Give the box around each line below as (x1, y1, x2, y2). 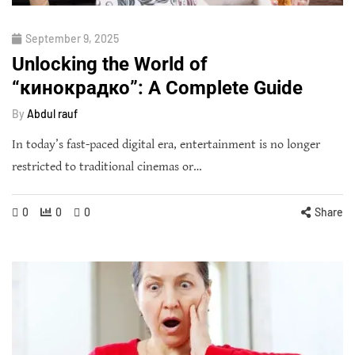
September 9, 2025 (25, 32, 119, 46)
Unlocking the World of (12, 53, 208, 76)
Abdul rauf (27, 107, 78, 121)
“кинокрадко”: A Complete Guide (12, 77, 303, 100)
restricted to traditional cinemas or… (12, 159, 202, 175)
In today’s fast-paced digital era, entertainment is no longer (12, 137, 320, 153)
